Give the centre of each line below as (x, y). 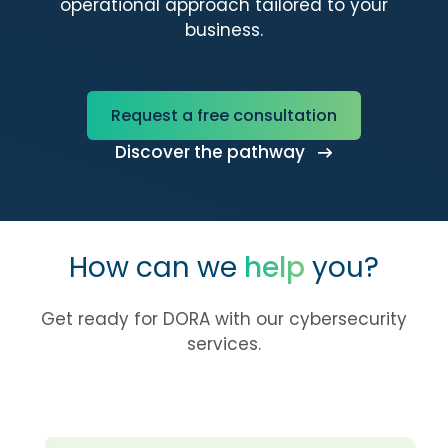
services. (224, 344)
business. (224, 30)
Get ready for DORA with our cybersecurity (224, 319)
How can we (156, 267)
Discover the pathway (212, 152)
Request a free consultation (224, 115)
